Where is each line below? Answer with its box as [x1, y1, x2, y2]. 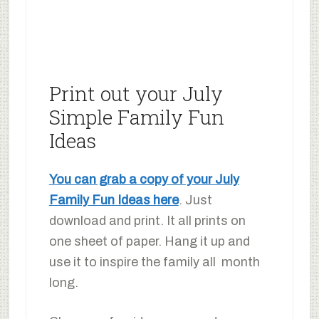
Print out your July [48, 80, 223, 108]
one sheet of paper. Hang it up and [48, 234, 250, 249]
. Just [178, 193, 212, 208]
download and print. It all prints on [48, 214, 246, 229]
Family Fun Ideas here [48, 193, 179, 208]
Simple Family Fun [48, 104, 224, 131]
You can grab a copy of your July [48, 172, 239, 187]
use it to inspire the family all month [48, 255, 260, 270]
